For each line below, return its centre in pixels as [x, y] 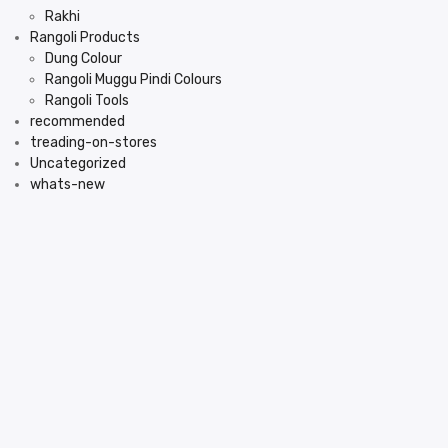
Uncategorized [78, 163]
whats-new [67, 184]
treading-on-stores [93, 142]
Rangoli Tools [87, 100]
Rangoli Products [85, 37]
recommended [77, 121]
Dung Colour [83, 58]
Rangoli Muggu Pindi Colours [133, 79]
